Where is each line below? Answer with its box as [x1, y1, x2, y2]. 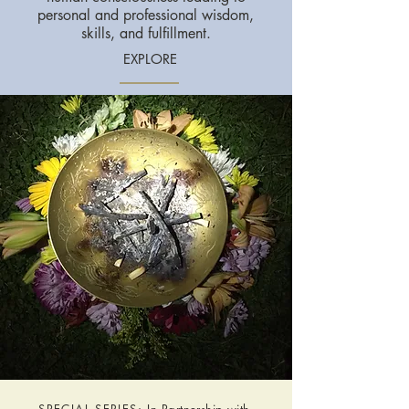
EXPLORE [122, 50, 177, 68]
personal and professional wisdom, [37, 5, 254, 25]
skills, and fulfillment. [80, 24, 211, 43]
